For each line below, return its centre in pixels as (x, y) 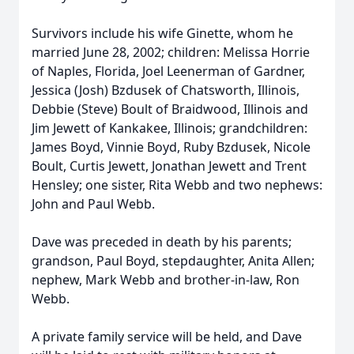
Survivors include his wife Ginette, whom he (162, 33)
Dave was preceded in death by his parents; (162, 242)
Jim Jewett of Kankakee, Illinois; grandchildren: (169, 128)
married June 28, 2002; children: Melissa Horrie (171, 52)
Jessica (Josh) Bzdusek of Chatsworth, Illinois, (166, 90)
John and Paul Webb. (93, 204)
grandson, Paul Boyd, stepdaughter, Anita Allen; (173, 261)
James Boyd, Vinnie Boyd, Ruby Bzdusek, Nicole (171, 147)
